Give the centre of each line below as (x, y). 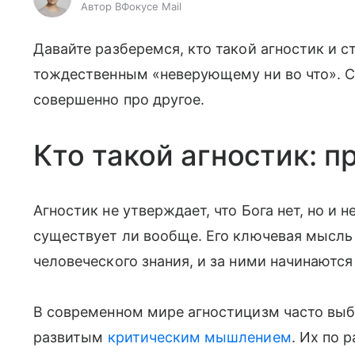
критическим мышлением (199, 337)
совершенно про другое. (121, 99)
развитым (71, 337)
